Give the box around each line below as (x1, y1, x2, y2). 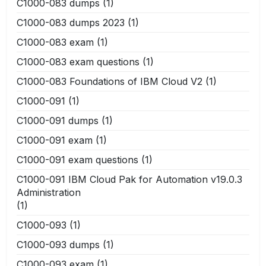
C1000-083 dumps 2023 (17, 16, 125, 28)
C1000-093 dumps (17, 238, 100, 251)
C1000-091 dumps (17, 114, 99, 126)
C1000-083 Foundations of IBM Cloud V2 (17, 75, 202, 87)
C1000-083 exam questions (17, 55, 140, 68)
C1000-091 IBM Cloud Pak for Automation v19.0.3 (17, 173, 242, 185)
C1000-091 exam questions (17, 153, 138, 166)
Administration (17, 186, 81, 198)
